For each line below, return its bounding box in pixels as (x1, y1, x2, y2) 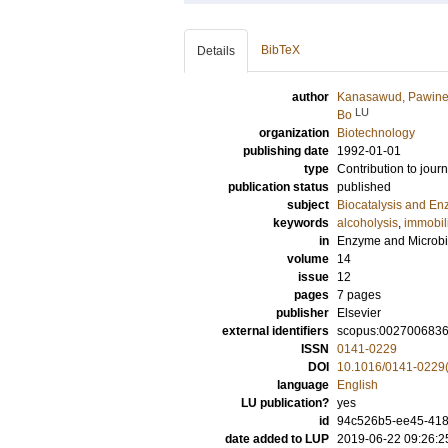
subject (287, 198, 329, 212)
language (277, 378, 329, 392)
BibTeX (261, 43, 300, 57)
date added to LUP (225, 432, 329, 446)
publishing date (243, 144, 329, 158)
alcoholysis (337, 216, 398, 230)
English (337, 378, 378, 392)
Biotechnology (337, 126, 415, 140)
